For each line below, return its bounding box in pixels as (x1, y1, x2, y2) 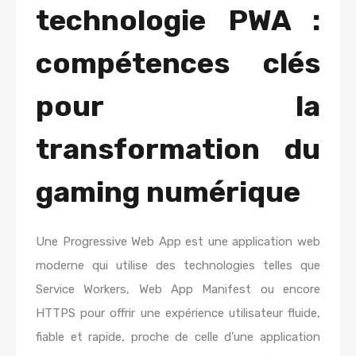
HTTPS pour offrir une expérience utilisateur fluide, (36, 306, 320, 320)
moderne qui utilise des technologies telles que (36, 258, 320, 273)
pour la (36, 89, 320, 123)
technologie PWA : (36, 3, 320, 37)
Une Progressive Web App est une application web (36, 234, 320, 249)
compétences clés (36, 46, 320, 80)
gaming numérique (36, 175, 300, 209)
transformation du (36, 132, 320, 166)
